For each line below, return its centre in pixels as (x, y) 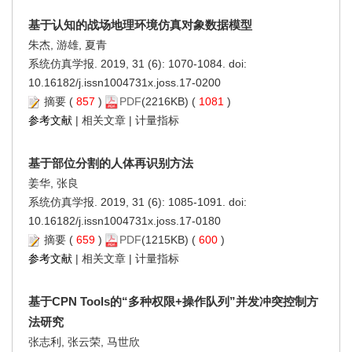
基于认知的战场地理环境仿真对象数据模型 (140, 24)
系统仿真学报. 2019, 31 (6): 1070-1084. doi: (137, 63)
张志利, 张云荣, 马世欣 (84, 341)
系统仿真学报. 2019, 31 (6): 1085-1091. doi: (137, 202)
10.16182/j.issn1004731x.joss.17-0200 (125, 82)
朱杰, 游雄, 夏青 (68, 44)
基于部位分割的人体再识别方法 (111, 163)
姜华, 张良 (53, 183)
